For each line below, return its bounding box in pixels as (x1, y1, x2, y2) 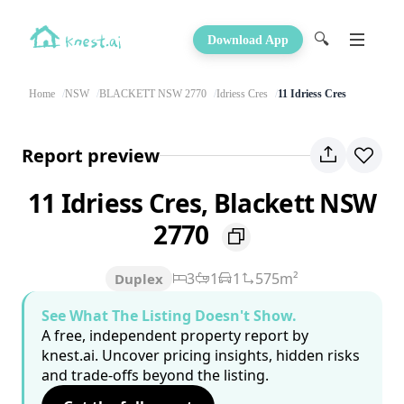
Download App (207, 32, 289, 47)
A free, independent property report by (41, 326, 308, 346)
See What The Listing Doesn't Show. (41, 306, 297, 326)
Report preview (22, 142, 160, 168)
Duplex (115, 270, 163, 289)
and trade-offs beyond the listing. (41, 365, 269, 386)
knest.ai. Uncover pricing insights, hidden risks (41, 345, 360, 366)
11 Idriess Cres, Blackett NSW (27, 186, 377, 220)
